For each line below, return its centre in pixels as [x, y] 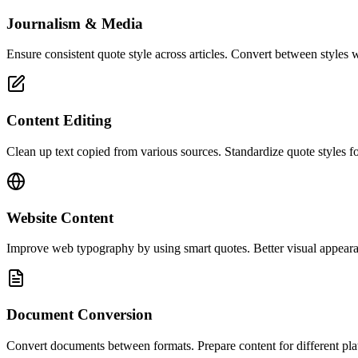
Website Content [60, 217]
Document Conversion [80, 314]
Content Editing [59, 121]
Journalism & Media [75, 23]
